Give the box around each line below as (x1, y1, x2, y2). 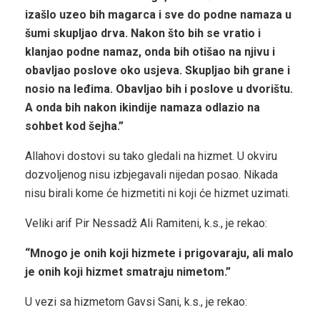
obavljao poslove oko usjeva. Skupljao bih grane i (25, 64, 290, 78)
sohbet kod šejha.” (25, 119, 124, 134)
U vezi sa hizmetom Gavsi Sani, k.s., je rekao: (25, 295, 247, 309)
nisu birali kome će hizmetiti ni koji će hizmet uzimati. (25, 186, 290, 201)
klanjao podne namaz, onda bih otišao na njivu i (25, 45, 275, 59)
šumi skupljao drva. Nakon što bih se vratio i (25, 26, 261, 41)
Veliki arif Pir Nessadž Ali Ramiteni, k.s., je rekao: (25, 216, 267, 231)
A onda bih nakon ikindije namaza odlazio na (25, 101, 260, 115)
